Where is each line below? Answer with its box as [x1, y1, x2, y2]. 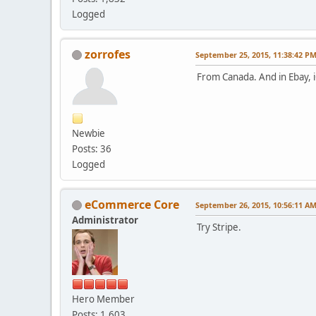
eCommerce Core [85, 196, 179, 212]
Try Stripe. [197, 220, 241, 233]
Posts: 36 [72, 142, 111, 155]
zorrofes [85, 46, 130, 62]
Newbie [72, 126, 105, 140]
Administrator [72, 213, 138, 226]
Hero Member [72, 292, 135, 305]
